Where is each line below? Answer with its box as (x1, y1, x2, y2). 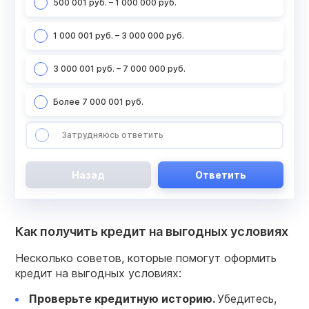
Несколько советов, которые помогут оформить (15, 251, 277, 266)
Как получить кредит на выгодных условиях (15, 224, 288, 239)
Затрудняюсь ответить (61, 130, 163, 141)
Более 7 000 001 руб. (53, 97, 143, 108)
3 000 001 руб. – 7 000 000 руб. (53, 63, 186, 74)
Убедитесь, (217, 292, 277, 306)
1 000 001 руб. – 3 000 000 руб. (53, 30, 184, 41)
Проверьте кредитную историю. (29, 292, 217, 306)
